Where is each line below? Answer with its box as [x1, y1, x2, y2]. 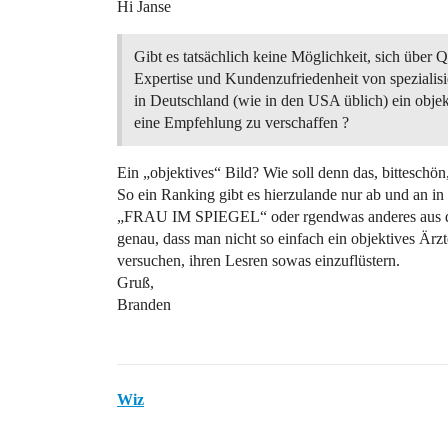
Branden [117, 296, 171, 313]
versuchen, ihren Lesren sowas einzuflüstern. [117, 252, 400, 269]
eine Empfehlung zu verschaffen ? [134, 114, 349, 131]
